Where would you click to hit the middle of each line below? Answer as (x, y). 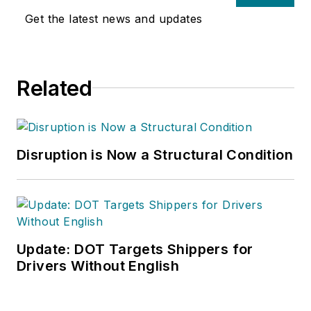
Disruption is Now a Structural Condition (155, 154)
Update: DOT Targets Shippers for (135, 249)
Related (54, 88)
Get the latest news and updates (114, 18)
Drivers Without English (98, 266)
